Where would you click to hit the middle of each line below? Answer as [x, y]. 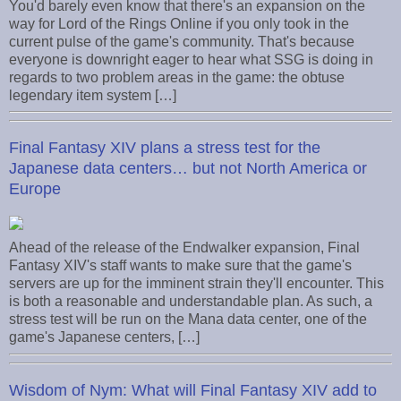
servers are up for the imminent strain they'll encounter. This [196, 284]
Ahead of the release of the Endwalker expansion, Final [184, 248]
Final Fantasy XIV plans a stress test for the [165, 148]
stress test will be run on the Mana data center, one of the [188, 320]
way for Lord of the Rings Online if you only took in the [179, 23]
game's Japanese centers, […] [104, 337]
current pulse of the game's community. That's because [182, 41]
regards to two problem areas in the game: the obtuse [177, 77]
